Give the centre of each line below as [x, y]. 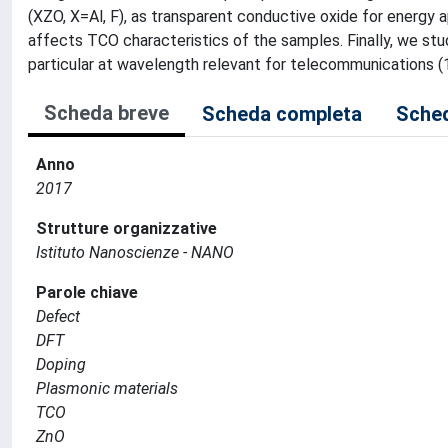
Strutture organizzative [126, 228]
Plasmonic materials [107, 388]
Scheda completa [282, 114]
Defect [58, 316]
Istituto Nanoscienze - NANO [135, 252]
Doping [61, 364]
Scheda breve [106, 113]
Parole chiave [87, 292]
